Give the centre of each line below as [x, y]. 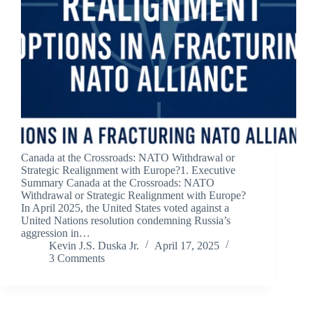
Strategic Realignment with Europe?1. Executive [128, 170]
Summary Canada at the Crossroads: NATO [118, 183]
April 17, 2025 [187, 246]
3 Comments [77, 259]
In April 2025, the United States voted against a [125, 208]
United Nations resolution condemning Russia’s [126, 221]
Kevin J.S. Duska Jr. [94, 246]
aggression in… [56, 233]
